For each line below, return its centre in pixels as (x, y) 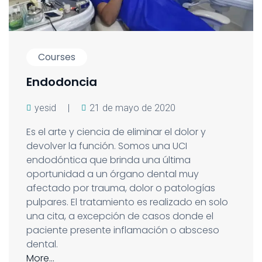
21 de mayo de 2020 (132, 108)
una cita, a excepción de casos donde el (120, 216)
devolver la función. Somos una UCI (107, 146)
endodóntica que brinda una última (108, 160)
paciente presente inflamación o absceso (123, 230)
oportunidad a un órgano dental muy (113, 174)
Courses (57, 57)
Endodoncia (62, 82)
